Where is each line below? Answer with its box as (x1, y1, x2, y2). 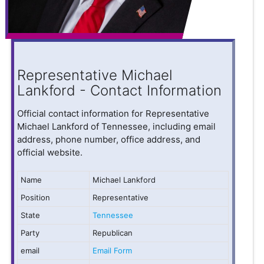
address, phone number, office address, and (17, 134, 201, 146)
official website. (17, 147, 83, 159)
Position (21, 193, 51, 203)
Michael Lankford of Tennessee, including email (17, 121, 216, 133)
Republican (93, 228, 133, 238)
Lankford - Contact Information (17, 82, 222, 100)
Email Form (93, 246, 133, 256)
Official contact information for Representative (17, 108, 210, 120)
